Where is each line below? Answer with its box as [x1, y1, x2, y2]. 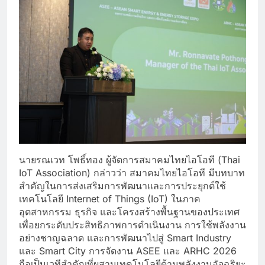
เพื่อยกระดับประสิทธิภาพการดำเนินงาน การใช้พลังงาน [19, 218, 246, 231]
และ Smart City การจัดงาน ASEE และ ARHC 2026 [19, 244, 237, 257]
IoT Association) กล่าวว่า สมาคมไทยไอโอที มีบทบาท [19, 166, 245, 179]
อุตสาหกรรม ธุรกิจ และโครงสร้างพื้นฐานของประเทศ [19, 205, 240, 218]
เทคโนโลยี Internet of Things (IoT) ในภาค [19, 192, 201, 205]
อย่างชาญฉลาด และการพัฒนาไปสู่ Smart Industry [19, 231, 231, 244]
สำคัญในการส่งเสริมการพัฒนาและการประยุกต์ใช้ [19, 179, 226, 192]
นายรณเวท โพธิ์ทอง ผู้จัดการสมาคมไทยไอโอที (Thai [19, 153, 240, 166]
